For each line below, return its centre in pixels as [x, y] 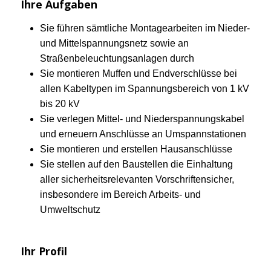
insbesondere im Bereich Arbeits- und [120, 194]
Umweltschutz [70, 210]
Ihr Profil [44, 251]
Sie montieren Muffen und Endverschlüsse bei [139, 73]
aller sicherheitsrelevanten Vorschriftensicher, [137, 179]
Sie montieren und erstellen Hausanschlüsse [136, 149]
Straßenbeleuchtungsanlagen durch [117, 58]
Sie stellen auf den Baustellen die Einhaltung [136, 164]
